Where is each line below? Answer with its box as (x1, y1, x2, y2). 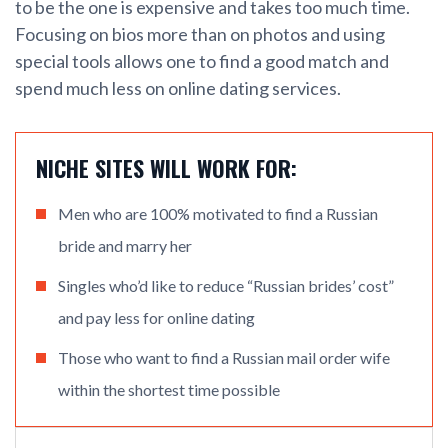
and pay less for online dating (58, 308, 255, 328)
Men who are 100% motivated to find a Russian (58, 204, 378, 224)
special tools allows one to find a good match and (15, 50, 389, 73)
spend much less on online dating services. (15, 77, 341, 100)
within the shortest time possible (58, 380, 280, 400)
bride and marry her (58, 236, 192, 256)
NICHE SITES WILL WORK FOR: (36, 152, 297, 185)
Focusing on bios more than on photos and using (15, 23, 385, 46)
